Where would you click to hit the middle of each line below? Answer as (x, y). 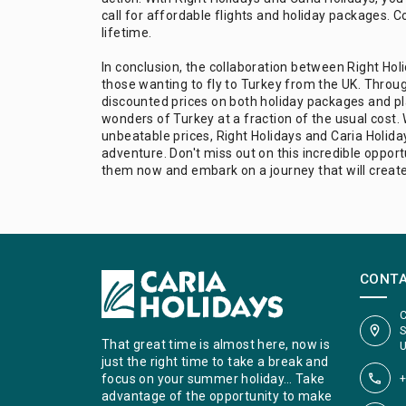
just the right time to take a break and (215, 362)
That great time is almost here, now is (216, 345)
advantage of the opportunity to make (217, 396)
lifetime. (127, 33)
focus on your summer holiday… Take (213, 379)
